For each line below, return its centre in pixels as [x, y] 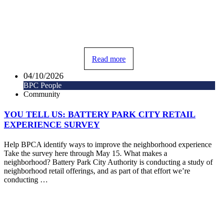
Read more [109, 59]
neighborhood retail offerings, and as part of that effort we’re [97, 171]
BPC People [43, 86]
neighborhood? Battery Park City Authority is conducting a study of [108, 162]
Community [42, 94]
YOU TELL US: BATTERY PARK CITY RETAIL [100, 114]
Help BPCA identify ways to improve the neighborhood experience [108, 145]
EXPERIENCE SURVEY [52, 124]
